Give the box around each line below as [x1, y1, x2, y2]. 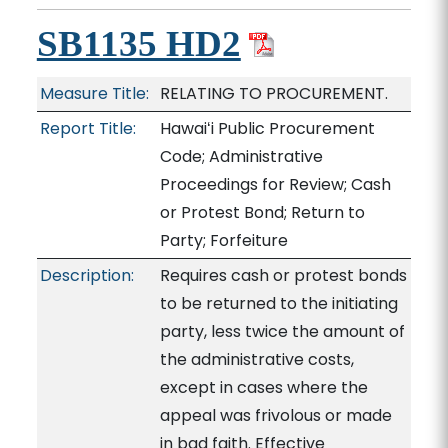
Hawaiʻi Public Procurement [159, 117, 375, 140]
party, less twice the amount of [159, 320, 405, 343]
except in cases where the [159, 376, 368, 399]
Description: [39, 264, 134, 287]
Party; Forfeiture [159, 229, 288, 252]
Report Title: [39, 117, 136, 140]
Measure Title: [39, 82, 149, 105]
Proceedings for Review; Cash [159, 173, 391, 196]
